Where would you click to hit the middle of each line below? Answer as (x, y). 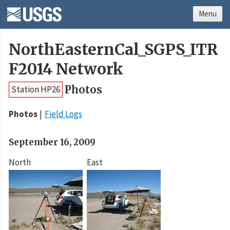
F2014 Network (66, 69)
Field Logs (63, 114)
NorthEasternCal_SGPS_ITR (113, 50)
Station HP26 (36, 90)
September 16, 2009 (52, 142)
